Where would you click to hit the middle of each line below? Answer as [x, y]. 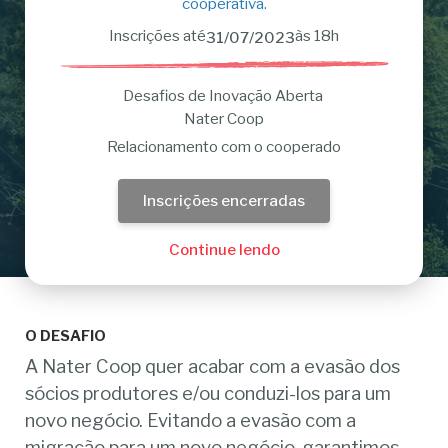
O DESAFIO [66, 336]
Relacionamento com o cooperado [224, 146]
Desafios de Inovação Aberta [222, 95]
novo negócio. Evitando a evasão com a [191, 420]
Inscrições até [157, 36]
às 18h [317, 36]
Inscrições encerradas [224, 200]
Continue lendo [224, 249]
